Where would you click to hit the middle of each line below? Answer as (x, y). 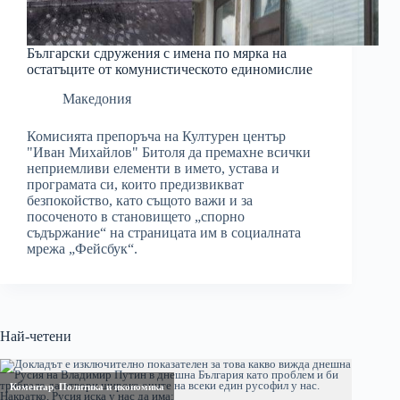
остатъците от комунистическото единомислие (170, 70)
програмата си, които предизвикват (135, 185)
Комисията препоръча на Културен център (156, 137)
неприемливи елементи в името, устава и (153, 169)
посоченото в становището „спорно (136, 217)
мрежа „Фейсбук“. (82, 249)
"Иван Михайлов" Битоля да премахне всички (169, 153)
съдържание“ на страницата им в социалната (164, 233)
